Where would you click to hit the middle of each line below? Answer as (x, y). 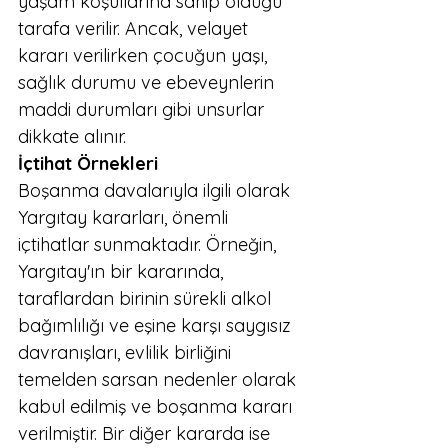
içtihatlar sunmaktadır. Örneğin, (149, 244)
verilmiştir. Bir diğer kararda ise (146, 433)
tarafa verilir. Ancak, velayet (135, 28)
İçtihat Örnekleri (88, 163)
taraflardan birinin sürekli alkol (147, 298)
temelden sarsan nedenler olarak (159, 379)
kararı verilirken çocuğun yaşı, (145, 55)
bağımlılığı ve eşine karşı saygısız (157, 325)
